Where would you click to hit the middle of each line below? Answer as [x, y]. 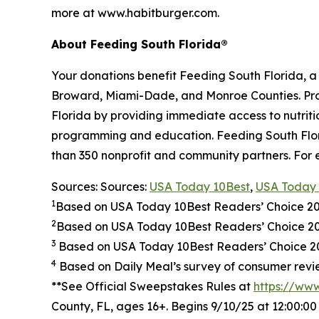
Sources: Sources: [100, 187]
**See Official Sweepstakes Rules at [152, 287]
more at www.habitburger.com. [135, 13]
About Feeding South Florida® [140, 45]
